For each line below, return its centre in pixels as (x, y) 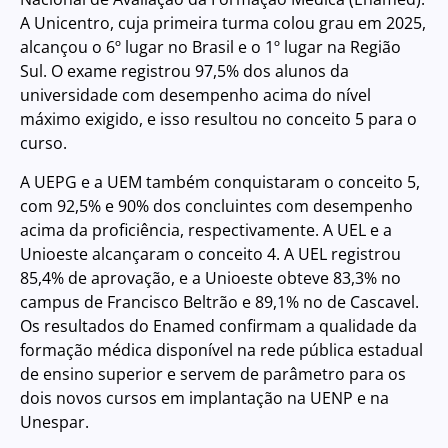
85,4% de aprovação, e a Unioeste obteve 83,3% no (210, 277)
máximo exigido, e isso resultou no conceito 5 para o (218, 119)
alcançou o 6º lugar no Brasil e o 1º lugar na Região (210, 47)
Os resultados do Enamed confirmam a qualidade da (218, 325)
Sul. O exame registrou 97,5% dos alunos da (184, 71)
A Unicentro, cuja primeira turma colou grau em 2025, (223, 23)
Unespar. (54, 421)
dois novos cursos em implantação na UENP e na (204, 397)
